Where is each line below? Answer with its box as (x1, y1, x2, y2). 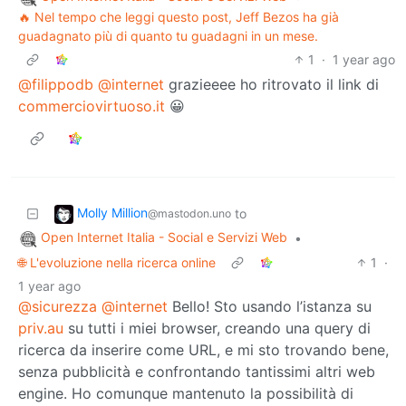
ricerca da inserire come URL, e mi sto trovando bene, (18, 340, 389, 359)
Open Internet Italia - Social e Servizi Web (41, 228, 287, 245)
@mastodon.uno (148, 207, 231, 221)
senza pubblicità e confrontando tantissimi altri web (18, 362, 375, 381)
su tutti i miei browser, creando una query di (63, 318, 371, 337)
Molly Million (77, 205, 148, 221)
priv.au (18, 318, 63, 337)
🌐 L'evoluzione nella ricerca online (18, 254, 216, 270)
